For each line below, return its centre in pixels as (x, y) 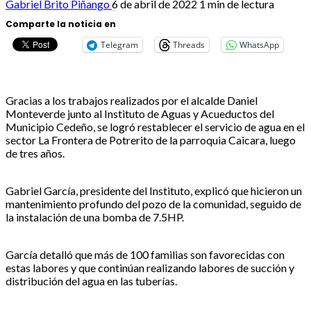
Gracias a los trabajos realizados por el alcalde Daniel (132, 100)
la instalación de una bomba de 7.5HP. (95, 217)
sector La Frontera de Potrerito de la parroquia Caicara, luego (151, 140)
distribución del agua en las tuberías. (91, 280)
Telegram (119, 44)
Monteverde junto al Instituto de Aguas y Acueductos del (140, 113)
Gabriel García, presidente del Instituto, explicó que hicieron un (154, 190)
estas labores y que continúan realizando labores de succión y (150, 267)
